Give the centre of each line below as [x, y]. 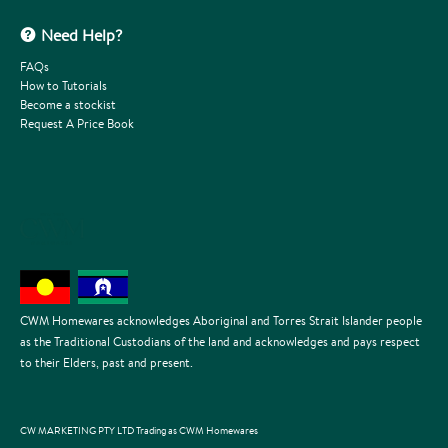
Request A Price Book [77, 123]
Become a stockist [68, 104]
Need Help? [81, 35]
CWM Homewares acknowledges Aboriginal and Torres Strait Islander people [221, 321]
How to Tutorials [63, 85]
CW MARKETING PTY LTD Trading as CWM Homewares [139, 431]
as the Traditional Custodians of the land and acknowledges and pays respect [220, 342]
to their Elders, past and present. [106, 363]
